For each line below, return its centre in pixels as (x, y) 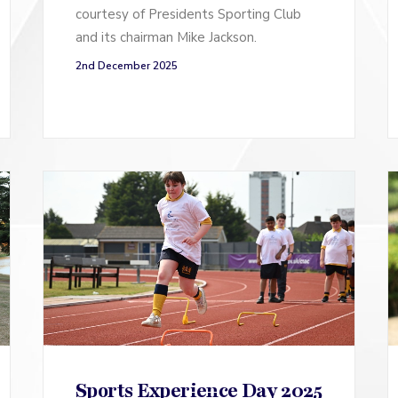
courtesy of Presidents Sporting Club (188, 14)
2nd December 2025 (127, 65)
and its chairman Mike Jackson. (166, 37)
